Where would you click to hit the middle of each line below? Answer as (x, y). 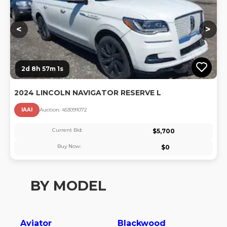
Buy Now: (69, 146)
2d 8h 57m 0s (43, 69)
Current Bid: (67, 130)
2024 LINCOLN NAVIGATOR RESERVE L (88, 93)
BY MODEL (68, 186)
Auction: (51, 110)
